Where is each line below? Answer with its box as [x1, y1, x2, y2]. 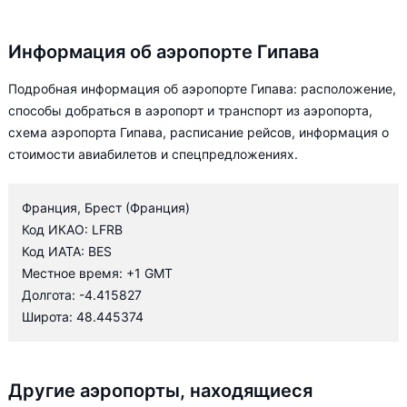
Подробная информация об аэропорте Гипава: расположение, [8, 81, 396, 96]
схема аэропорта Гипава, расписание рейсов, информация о [8, 124, 389, 140]
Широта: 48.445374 [22, 309, 144, 324]
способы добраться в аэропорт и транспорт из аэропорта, [8, 103, 372, 118]
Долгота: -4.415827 [22, 287, 142, 303]
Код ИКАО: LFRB [22, 222, 123, 237]
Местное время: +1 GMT [22, 265, 173, 281]
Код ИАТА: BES [22, 243, 112, 259]
